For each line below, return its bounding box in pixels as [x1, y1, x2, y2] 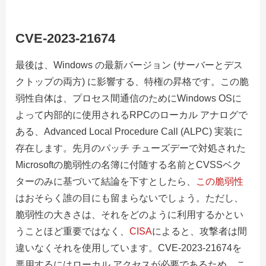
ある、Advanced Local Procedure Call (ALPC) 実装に [15, 126, 243, 137]
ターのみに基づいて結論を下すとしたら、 [15, 176, 196, 187]
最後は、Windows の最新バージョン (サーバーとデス [15, 60, 243, 71]
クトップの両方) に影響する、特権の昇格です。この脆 [15, 77, 249, 87]
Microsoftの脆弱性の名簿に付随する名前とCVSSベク [15, 160, 242, 170]
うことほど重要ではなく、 [15, 226, 129, 237]
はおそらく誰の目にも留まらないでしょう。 [15, 193, 205, 204]
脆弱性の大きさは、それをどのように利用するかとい [15, 210, 243, 220]
